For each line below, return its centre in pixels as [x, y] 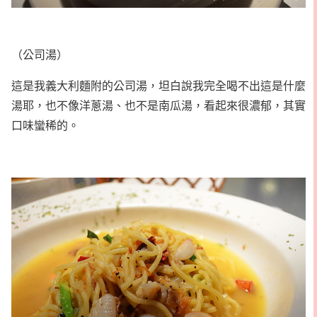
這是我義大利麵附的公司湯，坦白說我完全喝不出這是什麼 [158, 86]
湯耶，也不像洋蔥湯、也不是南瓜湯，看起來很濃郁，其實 [158, 105]
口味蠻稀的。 [45, 125]
